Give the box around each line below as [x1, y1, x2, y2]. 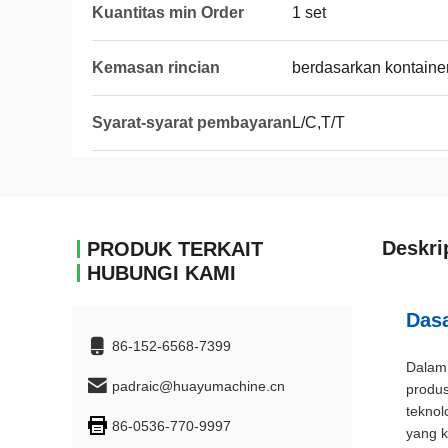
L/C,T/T [292, 114, 345, 131]
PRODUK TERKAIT [87, 238, 263, 260]
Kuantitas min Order [92, 4, 244, 21]
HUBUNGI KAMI [87, 262, 236, 284]
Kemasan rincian [92, 59, 220, 76]
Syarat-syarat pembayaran [92, 114, 292, 131]
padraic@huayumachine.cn [112, 378, 285, 394]
